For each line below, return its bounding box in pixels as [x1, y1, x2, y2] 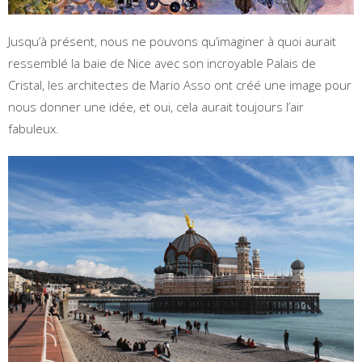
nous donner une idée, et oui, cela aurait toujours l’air [8, 99, 304, 116]
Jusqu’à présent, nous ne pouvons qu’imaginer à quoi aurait [8, 33, 336, 50]
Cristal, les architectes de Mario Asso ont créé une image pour [8, 77, 351, 94]
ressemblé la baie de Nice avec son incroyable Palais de [8, 55, 316, 72]
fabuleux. [8, 120, 59, 137]
